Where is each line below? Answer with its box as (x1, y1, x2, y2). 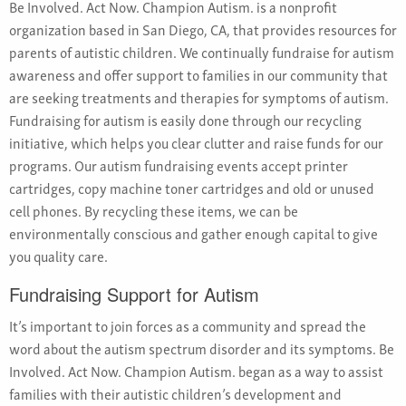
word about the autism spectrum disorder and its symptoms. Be (9, 336, 394, 361)
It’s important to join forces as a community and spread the (9, 314, 366, 338)
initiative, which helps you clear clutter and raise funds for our (9, 130, 383, 155)
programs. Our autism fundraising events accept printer (9, 153, 348, 178)
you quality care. (9, 244, 108, 268)
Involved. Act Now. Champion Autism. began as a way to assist (9, 359, 383, 383)
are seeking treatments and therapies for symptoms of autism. (9, 85, 389, 110)
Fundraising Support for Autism (9, 281, 259, 308)
